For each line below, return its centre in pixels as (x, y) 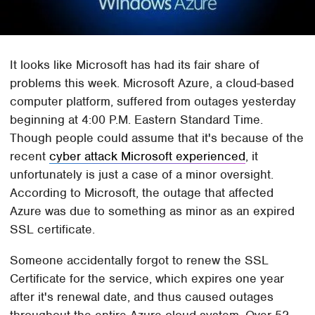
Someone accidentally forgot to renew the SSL (140, 261)
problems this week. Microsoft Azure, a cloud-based (152, 83)
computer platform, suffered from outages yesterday (153, 102)
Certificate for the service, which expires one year (147, 279)
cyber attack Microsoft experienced (148, 156)
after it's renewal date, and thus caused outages (142, 297)
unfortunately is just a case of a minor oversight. (142, 175)
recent (30, 156)
